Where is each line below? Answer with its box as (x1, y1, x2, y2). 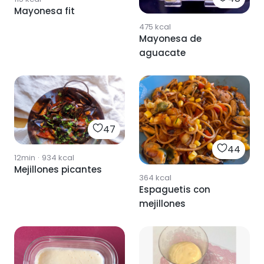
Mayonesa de (139, 32, 202, 45)
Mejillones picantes (14, 163, 102, 176)
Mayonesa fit (14, 5, 75, 18)
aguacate (139, 47, 186, 60)
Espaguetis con (139, 183, 210, 196)
